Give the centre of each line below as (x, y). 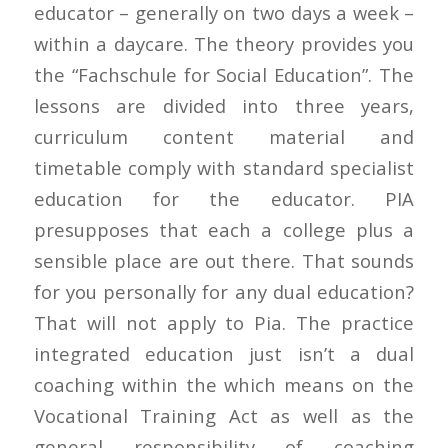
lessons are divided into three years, (224, 105)
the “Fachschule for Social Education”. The (224, 74)
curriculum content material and (224, 136)
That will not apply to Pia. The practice (224, 322)
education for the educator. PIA (224, 198)
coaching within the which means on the (224, 384)
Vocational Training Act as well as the (224, 415)
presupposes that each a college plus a (224, 229)
